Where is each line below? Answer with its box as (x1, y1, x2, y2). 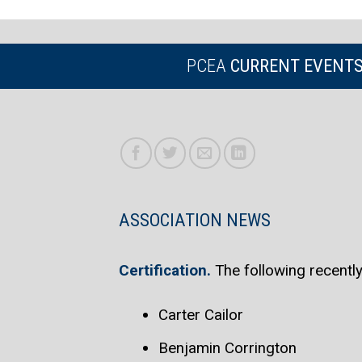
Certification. (119, 261, 211, 280)
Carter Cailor (158, 305, 244, 324)
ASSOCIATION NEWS (119, 208, 271, 231)
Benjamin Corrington (158, 338, 297, 357)
